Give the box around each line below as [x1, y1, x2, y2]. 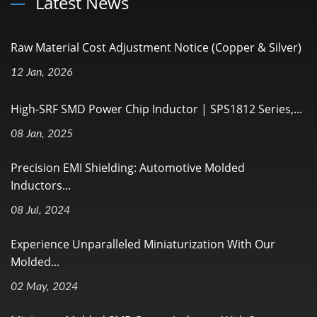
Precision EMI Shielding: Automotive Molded [11, 160, 245, 176]
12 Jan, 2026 [11, 67, 73, 79]
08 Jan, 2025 [11, 128, 73, 140]
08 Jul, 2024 [11, 204, 70, 217]
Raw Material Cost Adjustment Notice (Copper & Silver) [11, 40, 301, 56]
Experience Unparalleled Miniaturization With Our [11, 236, 275, 253]
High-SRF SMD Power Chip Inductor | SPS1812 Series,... [11, 101, 302, 117]
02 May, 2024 [11, 281, 78, 293]
